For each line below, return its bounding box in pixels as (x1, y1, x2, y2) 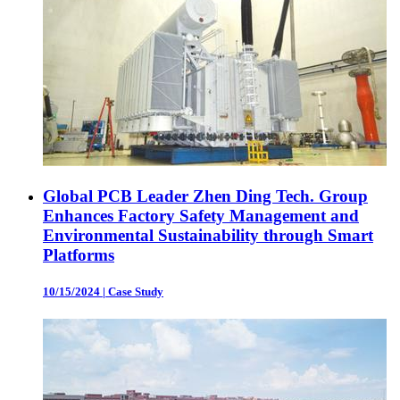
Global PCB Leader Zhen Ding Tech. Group (43, 187, 368, 206)
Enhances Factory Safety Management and (43, 206, 359, 226)
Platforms (43, 246, 114, 265)
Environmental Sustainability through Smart (43, 226, 373, 246)
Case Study (108, 285, 163, 299)
